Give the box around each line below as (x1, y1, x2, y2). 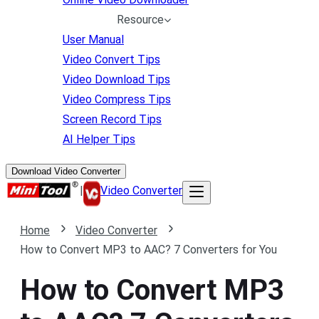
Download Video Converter (11, 166, 120, 177)
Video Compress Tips (63, 93, 171, 106)
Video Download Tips (63, 73, 170, 86)
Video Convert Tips (63, 53, 160, 66)
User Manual (63, 33, 124, 46)
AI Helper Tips (63, 132, 135, 146)
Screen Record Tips (63, 113, 162, 126)
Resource (117, 13, 164, 26)
